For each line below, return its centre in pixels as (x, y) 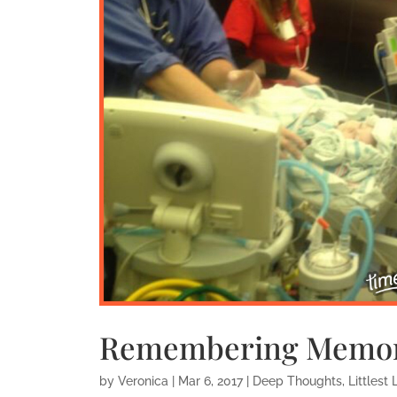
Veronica (143, 381)
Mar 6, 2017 (210, 381)
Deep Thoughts (297, 381)
